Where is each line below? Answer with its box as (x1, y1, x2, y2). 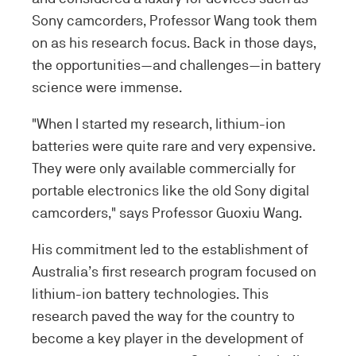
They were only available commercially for (32, 160, 296, 176)
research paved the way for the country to (32, 308, 295, 324)
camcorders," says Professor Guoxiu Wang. (32, 204, 305, 221)
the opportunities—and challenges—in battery (32, 56, 321, 73)
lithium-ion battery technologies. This (32, 285, 269, 302)
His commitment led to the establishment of (32, 241, 308, 257)
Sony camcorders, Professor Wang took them (32, 12, 317, 29)
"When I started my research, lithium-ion (32, 115, 285, 132)
